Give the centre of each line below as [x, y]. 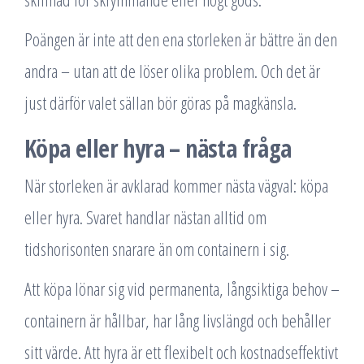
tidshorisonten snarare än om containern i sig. [157, 249]
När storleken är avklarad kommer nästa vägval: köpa [176, 185]
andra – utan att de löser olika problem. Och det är [172, 71]
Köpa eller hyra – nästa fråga [158, 148]
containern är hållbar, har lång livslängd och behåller [178, 320]
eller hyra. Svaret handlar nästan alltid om [145, 217]
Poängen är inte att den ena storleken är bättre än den [181, 39]
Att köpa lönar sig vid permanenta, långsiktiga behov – [182, 288]
